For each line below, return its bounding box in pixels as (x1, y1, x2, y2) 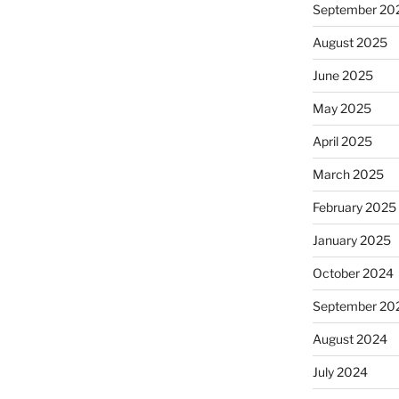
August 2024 (312, 331, 387, 347)
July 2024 (312, 364, 368, 380)
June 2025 (312, 68, 373, 84)
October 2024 (312, 265, 394, 281)
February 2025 (312, 199, 396, 216)
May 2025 (312, 101, 371, 117)
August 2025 (312, 35, 387, 51)
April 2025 (312, 134, 372, 150)
